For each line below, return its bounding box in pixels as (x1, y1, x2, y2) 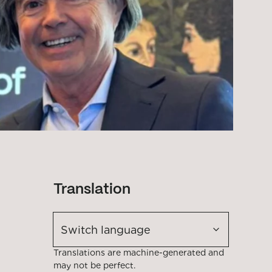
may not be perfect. (53, 260, 135, 270)
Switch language (61, 223, 151, 236)
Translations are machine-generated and (53, 248, 224, 257)
